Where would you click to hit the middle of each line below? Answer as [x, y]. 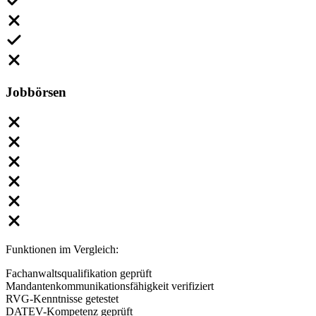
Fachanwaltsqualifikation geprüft [79, 273]
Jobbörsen [36, 92]
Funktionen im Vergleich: [62, 249]
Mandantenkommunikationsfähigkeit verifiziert [110, 286]
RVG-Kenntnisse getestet [62, 298]
